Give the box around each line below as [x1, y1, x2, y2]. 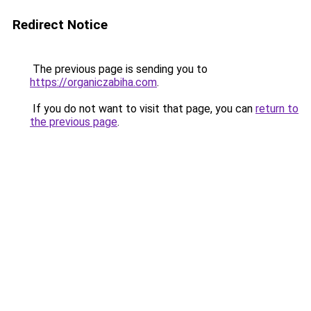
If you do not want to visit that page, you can [30, 102, 255, 115]
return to [255, 102, 299, 115]
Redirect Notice [12, 17, 108, 33]
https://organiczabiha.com [30, 76, 157, 89]
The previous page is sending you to [30, 62, 208, 76]
